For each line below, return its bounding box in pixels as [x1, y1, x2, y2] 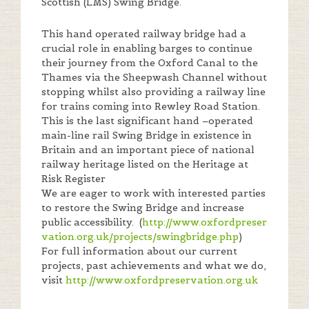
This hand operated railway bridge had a [41, 28, 246, 41]
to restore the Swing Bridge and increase [41, 201, 244, 215]
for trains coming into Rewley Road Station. [41, 100, 260, 113]
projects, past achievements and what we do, [41, 259, 266, 272]
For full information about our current [41, 245, 237, 258]
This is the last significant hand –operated [41, 114, 253, 128]
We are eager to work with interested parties [41, 187, 266, 200]
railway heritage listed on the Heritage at [41, 158, 248, 171]
